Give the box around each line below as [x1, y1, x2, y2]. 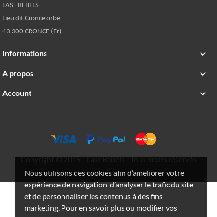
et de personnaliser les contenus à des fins [24, 191, 163, 201]
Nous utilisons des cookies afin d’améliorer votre [24, 168, 184, 177]
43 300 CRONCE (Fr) [2, 28, 62, 35]
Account [2, 88, 31, 98]
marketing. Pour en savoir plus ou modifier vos [24, 203, 177, 212]
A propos [2, 68, 33, 77]
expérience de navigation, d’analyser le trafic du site [24, 180, 193, 189]
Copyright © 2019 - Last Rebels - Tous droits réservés [20, 155, 197, 164]
